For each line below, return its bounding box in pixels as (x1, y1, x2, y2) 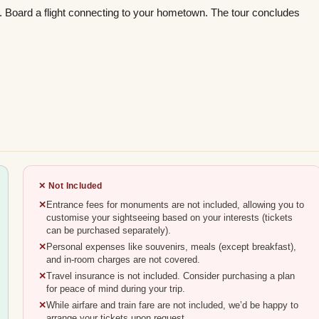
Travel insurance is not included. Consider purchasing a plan (46, 271, 296, 282)
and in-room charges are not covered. (46, 255, 201, 266)
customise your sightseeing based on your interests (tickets (46, 213, 293, 224)
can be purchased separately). (46, 226, 172, 236)
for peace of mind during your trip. (46, 284, 186, 295)
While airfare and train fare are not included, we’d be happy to (46, 300, 299, 311)
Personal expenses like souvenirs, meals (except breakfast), (46, 242, 297, 253)
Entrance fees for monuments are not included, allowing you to (46, 200, 305, 211)
